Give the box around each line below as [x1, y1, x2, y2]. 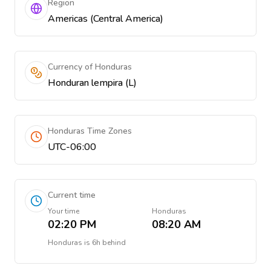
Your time [48, 206, 79, 216]
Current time [48, 189, 96, 201]
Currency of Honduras [48, 61, 132, 73]
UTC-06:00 [48, 140, 96, 154]
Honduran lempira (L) [48, 76, 137, 90]
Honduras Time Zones [48, 125, 132, 137]
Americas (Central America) [48, 12, 163, 25]
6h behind [92, 238, 126, 247]
